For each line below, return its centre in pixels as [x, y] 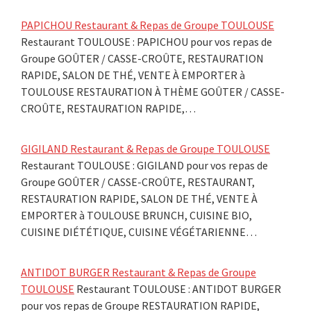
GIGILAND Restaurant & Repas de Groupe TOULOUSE [145, 148]
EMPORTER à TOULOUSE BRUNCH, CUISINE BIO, [136, 215]
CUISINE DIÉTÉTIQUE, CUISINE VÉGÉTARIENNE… [139, 232]
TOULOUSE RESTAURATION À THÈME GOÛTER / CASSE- [153, 91]
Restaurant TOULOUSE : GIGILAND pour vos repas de [144, 165]
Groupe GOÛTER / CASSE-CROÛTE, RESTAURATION [142, 58]
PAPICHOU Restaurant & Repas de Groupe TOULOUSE [148, 25]
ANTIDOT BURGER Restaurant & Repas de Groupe [138, 272]
